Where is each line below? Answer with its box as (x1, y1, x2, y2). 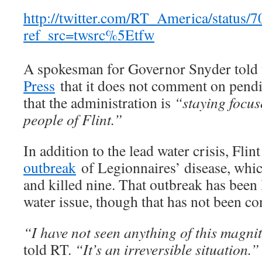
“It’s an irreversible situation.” (75, 239, 259, 260)
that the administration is (23, 92, 174, 113)
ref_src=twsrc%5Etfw (23, 25, 154, 45)
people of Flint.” (23, 109, 122, 130)
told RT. (23, 239, 75, 260)
